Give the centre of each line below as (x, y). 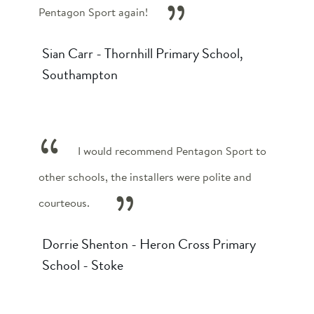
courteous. (64, 203)
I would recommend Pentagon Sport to (172, 151)
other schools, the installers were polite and (145, 177)
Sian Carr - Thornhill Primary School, (143, 53)
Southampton (80, 74)
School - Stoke (83, 265)
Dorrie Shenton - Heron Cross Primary (149, 244)
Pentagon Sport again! (93, 12)
